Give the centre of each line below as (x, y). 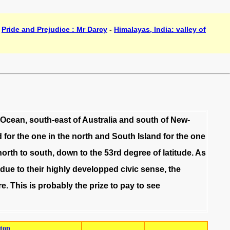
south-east (50, 120)
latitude (177, 153)
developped (95, 169)
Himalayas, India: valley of (160, 29)
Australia (99, 120)
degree (137, 153)
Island (149, 136)
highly (58, 169)
